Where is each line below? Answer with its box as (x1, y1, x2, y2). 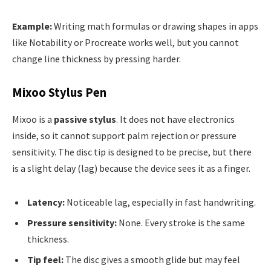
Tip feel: (27, 253, 64, 266)
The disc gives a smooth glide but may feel (64, 253, 240, 266)
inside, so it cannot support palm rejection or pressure (12, 129, 237, 142)
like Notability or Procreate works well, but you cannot (12, 36, 239, 48)
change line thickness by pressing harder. (12, 52, 181, 65)
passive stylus (54, 113, 116, 125)
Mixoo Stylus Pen (12, 85, 106, 101)
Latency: (27, 195, 65, 208)
